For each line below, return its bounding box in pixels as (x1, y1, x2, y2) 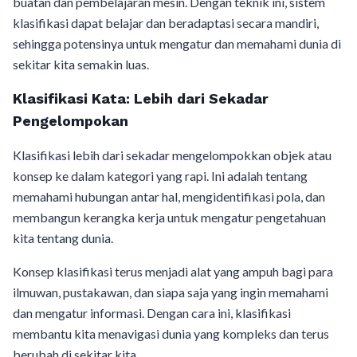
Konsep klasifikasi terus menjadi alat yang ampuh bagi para (13, 264, 333, 279)
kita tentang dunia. (13, 230, 113, 245)
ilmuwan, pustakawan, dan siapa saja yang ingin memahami (13, 284, 328, 300)
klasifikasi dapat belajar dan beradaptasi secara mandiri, (13, 15, 319, 30)
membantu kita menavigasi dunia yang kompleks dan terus (13, 326, 329, 341)
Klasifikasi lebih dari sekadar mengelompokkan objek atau (13, 147, 331, 163)
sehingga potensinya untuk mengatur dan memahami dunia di (13, 36, 341, 51)
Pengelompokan (13, 112, 128, 129)
